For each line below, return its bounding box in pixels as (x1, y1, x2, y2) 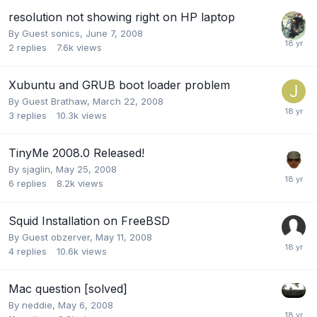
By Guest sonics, (8, 27, 86, 39)
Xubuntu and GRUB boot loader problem (8, 77, 230, 92)
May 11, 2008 (96, 231, 152, 243)
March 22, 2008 (93, 95, 163, 107)
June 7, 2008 (86, 27, 143, 39)
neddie (22, 299, 52, 311)
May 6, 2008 (58, 299, 113, 311)
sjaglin (22, 163, 50, 175)
